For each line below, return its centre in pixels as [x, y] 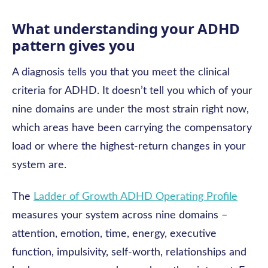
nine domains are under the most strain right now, [130, 109]
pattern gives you [74, 45]
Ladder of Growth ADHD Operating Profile [135, 197]
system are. [39, 165]
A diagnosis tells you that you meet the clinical [121, 72]
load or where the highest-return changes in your [129, 147]
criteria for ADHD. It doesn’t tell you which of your [132, 91]
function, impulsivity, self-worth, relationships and [129, 252]
